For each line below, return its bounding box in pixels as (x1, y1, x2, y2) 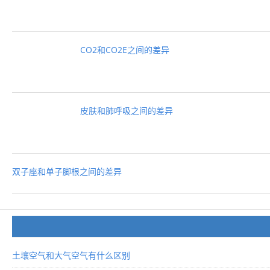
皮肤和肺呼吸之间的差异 (80, 105, 173, 117)
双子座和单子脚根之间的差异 (12, 166, 122, 178)
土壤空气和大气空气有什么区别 (12, 250, 130, 262)
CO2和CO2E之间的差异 (80, 44, 169, 56)
